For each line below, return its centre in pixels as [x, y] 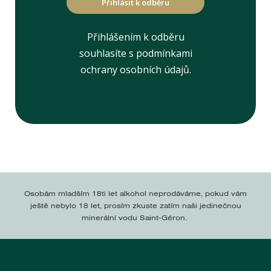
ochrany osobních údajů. [135, 69]
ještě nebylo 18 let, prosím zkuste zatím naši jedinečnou [135, 205]
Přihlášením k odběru [135, 37]
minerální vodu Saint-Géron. [135, 217]
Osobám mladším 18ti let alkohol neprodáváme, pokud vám [135, 193]
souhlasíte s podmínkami [135, 53]
